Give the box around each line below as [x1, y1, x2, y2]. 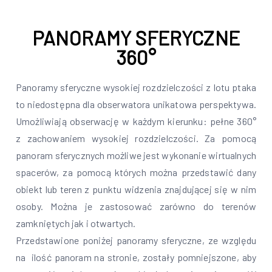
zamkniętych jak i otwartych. [16, 217, 136, 229]
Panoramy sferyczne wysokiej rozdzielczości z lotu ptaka [16, 81, 256, 93]
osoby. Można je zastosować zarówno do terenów [16, 200, 256, 212]
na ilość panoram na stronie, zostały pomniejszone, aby [16, 251, 256, 263]
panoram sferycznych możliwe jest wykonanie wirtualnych [16, 149, 256, 161]
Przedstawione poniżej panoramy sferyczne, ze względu [16, 234, 256, 246]
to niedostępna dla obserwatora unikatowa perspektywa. [16, 98, 256, 110]
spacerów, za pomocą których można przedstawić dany [16, 166, 256, 178]
